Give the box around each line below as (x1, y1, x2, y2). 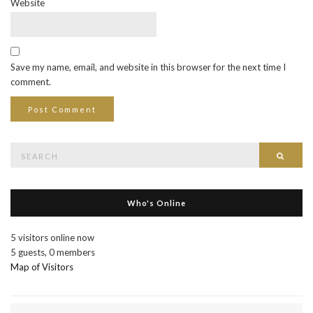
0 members (49, 246, 95, 258)
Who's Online (127, 198, 186, 208)
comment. (10, 75, 51, 87)
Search (10, 143, 37, 154)
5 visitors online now (10, 231, 94, 243)
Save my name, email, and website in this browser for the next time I (10, 61, 286, 73)
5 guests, (10, 246, 47, 258)
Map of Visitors (10, 261, 73, 272)
